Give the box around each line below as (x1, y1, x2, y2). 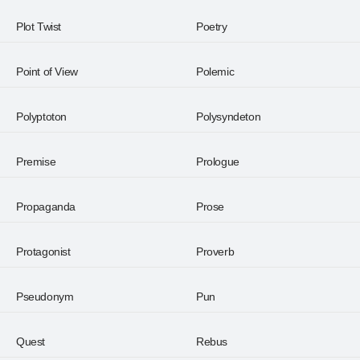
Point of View (16, 65, 78, 78)
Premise (16, 155, 56, 168)
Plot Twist (16, 20, 61, 33)
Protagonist (16, 245, 71, 258)
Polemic (196, 65, 235, 78)
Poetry (196, 20, 227, 33)
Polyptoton (16, 110, 67, 123)
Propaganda (16, 200, 76, 213)
